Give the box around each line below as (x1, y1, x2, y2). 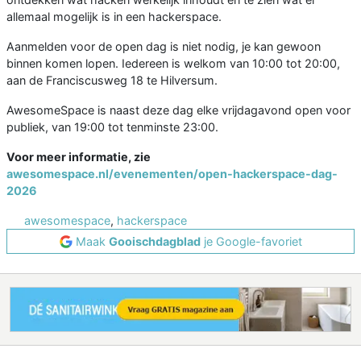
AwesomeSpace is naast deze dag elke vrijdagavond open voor (6, 103, 351, 118)
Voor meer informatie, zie (6, 150, 151, 164)
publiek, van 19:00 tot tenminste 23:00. (6, 120, 218, 135)
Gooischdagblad (108, 234, 201, 249)
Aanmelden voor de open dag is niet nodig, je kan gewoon (6, 39, 321, 54)
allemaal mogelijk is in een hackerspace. (6, 10, 222, 24)
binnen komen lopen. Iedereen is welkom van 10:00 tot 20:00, (6, 56, 340, 71)
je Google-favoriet (200, 234, 302, 249)
